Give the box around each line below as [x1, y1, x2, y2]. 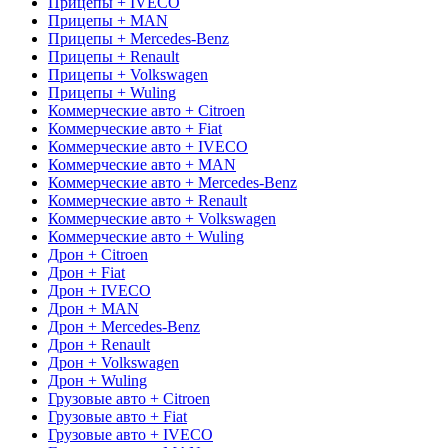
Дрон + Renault [48, 335, 150, 353]
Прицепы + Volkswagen [48, 65, 208, 83]
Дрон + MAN [48, 299, 139, 317]
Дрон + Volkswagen [48, 353, 179, 371]
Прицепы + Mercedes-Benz [48, 29, 229, 47]
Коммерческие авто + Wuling [48, 227, 244, 245]
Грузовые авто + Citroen [48, 389, 210, 407]
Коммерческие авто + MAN [48, 155, 236, 173]
